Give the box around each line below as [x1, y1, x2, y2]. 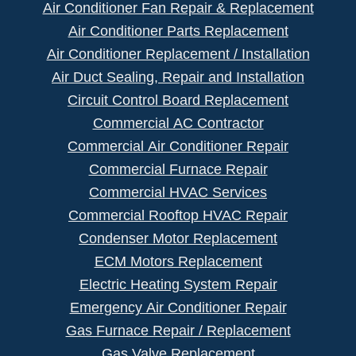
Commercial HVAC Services [89, 184, 267, 200]
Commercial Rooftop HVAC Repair [68, 207, 288, 223]
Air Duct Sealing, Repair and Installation [52, 68, 304, 85]
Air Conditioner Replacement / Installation [46, 45, 310, 62]
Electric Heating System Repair [79, 276, 277, 292]
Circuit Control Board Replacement [68, 91, 288, 108]
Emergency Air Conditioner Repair [69, 299, 287, 315]
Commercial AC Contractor [92, 114, 264, 131]
